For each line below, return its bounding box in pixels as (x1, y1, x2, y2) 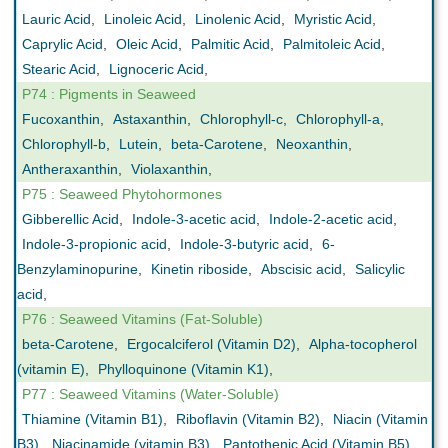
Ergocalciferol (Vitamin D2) (127, 336, 296, 352)
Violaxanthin (131, 161, 208, 177)
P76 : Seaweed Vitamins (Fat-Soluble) (22, 311, 263, 327)
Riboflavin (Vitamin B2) (176, 411, 320, 427)
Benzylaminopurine (17, 261, 138, 277)
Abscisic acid (261, 261, 342, 277)
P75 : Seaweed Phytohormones (22, 186, 222, 202)
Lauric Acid (22, 11, 91, 27)
